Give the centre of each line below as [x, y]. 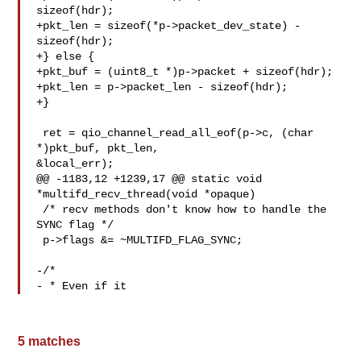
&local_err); [75, 164]
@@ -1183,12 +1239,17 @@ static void [149, 179]
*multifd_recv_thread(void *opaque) [146, 194]
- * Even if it [82, 286]
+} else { [66, 56]
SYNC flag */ [75, 225]
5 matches [50, 341]
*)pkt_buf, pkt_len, [98, 148]
